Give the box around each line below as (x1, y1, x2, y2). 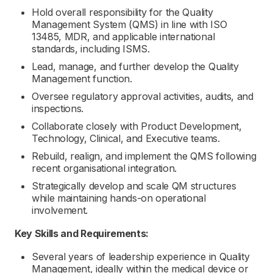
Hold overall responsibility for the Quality (32, 6, 213, 18)
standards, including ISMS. (32, 43, 150, 55)
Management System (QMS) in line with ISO (32, 18, 227, 30)
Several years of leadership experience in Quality (32, 250, 250, 263)
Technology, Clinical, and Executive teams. (32, 132, 220, 144)
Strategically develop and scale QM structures (32, 180, 236, 192)
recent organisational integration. (32, 162, 177, 174)
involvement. (32, 204, 88, 216)
